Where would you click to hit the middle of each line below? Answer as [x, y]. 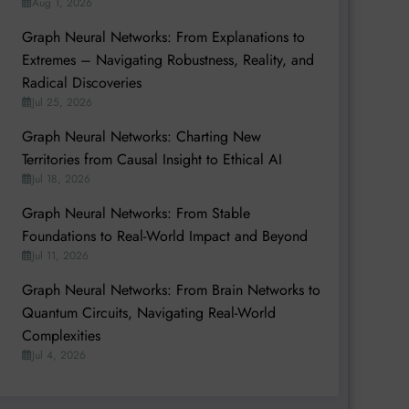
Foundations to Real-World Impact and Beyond [164, 236]
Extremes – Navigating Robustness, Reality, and [168, 59]
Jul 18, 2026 [61, 178]
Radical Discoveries [81, 82]
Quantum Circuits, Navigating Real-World [148, 312]
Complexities [61, 335]
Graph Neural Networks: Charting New [141, 136]
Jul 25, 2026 [62, 102]
